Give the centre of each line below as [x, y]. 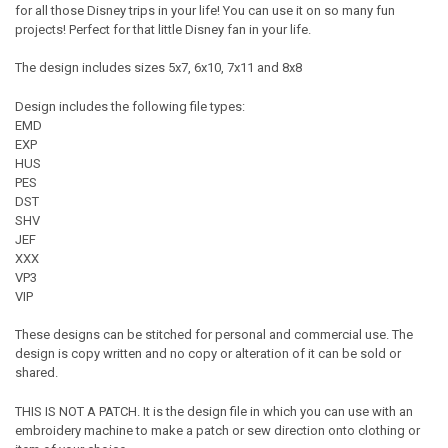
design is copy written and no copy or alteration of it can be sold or [207, 354]
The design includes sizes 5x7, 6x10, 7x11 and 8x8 [158, 68]
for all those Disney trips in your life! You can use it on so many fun [204, 10]
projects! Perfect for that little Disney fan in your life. [162, 29]
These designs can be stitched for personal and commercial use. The [213, 335]
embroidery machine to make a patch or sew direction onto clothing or [217, 430]
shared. [36, 373]
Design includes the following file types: [129, 106]
